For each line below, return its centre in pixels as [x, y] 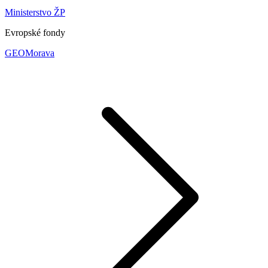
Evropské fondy [35, 32]
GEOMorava [30, 53]
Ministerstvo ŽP [35, 12]
